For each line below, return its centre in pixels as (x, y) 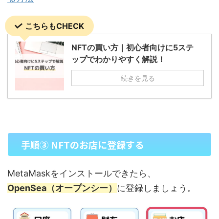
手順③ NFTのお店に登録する (82, 144)
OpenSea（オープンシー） (62, 188)
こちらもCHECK (55, 26)
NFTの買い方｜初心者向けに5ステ (132, 47)
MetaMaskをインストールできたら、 (82, 173)
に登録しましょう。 (156, 188)
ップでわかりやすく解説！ (118, 59)
